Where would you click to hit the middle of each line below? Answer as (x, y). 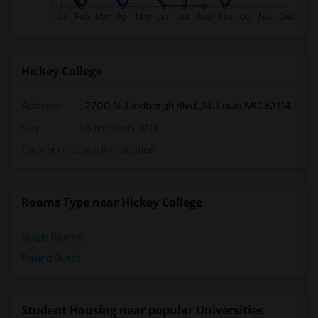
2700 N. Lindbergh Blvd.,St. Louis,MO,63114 (188, 106)
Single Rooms (52, 237)
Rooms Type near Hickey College (112, 202)
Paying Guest (51, 258)
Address (41, 106)
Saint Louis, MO (120, 128)
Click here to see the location (88, 150)
